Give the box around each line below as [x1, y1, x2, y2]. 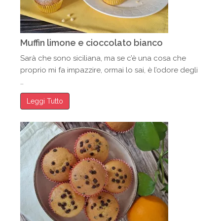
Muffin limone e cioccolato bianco [20, 37, 163, 48]
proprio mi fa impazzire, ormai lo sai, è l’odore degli [20, 66, 198, 74]
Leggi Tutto [27, 97, 64, 105]
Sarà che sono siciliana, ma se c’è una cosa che [20, 54, 186, 63]
